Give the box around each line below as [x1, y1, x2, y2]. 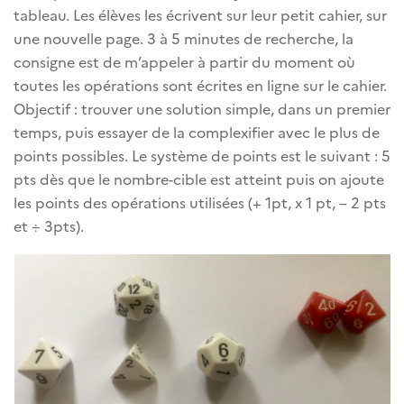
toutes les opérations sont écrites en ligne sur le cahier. [14, 74, 387, 95]
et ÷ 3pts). [14, 215, 84, 235]
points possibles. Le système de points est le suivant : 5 [14, 144, 390, 165]
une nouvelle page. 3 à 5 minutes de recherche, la [14, 27, 353, 48]
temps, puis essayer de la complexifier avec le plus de [14, 121, 380, 142]
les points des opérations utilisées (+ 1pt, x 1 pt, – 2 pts [14, 191, 386, 212]
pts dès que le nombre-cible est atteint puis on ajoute [14, 168, 384, 188]
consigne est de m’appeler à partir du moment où [14, 50, 355, 71]
